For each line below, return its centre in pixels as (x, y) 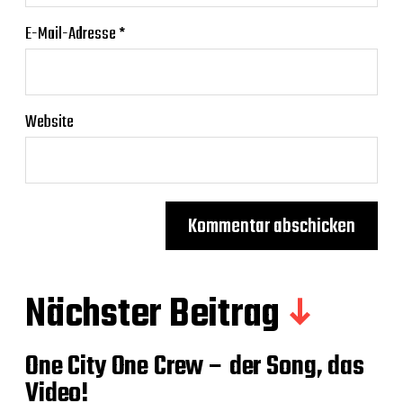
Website (49, 123)
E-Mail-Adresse (72, 35)
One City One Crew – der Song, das (195, 367)
